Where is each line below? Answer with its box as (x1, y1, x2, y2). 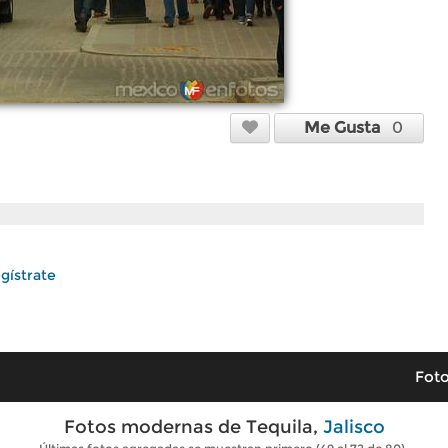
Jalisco (322, 416, 385, 438)
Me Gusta (303, 118, 392, 137)
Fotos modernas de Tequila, (63, 416, 323, 438)
